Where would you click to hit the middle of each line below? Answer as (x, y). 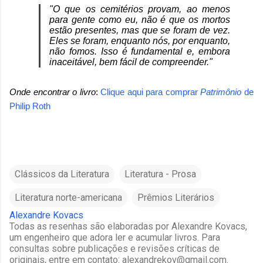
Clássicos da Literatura (62, 174)
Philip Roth (31, 106)
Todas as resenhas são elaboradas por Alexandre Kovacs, (128, 226)
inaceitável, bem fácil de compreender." (131, 62)
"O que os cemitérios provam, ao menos (140, 9)
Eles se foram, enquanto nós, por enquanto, (140, 41)
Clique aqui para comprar (151, 92)
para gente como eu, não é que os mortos (140, 19)
